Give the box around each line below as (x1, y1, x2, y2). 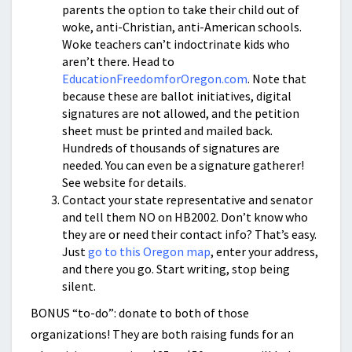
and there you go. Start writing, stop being (62, 261, 290, 277)
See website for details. (62, 174, 186, 191)
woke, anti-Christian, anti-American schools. (62, 19, 302, 35)
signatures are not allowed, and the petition (62, 105, 299, 122)
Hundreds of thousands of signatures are (62, 140, 280, 156)
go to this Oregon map (88, 244, 211, 260)
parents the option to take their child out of (62, 2, 299, 18)
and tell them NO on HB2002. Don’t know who (62, 209, 308, 225)
